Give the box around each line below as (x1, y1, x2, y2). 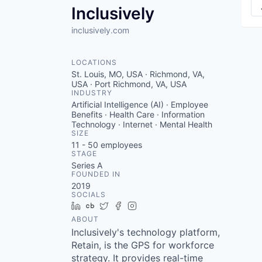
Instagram (141, 201, 180, 211)
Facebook (127, 201, 165, 211)
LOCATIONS (71, 58, 117, 67)
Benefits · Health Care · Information (71, 109, 205, 119)
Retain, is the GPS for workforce (71, 239, 214, 251)
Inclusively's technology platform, (71, 226, 220, 238)
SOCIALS (71, 190, 106, 199)
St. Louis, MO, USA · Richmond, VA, (71, 69, 205, 79)
